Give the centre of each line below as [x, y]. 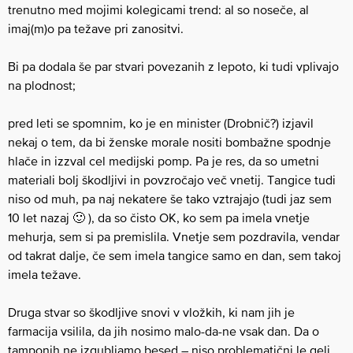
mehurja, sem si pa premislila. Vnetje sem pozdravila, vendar [174, 236]
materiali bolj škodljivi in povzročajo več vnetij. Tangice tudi [172, 179]
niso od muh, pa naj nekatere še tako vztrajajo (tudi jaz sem [170, 198]
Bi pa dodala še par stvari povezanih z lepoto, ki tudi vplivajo [173, 66]
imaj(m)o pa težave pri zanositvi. [96, 28]
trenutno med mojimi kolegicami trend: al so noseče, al [158, 9]
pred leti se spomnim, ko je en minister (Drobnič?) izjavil [161, 123]
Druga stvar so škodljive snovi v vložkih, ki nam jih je [151, 312]
